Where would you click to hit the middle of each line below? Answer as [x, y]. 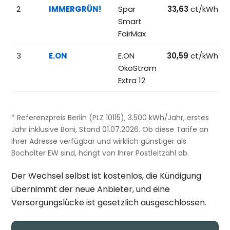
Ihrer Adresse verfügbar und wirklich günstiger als [99, 141]
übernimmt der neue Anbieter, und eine [91, 189]
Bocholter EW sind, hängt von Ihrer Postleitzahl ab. [100, 153]
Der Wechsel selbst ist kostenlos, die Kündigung [107, 176]
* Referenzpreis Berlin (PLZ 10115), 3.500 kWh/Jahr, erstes [110, 117]
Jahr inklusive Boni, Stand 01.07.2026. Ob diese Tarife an [110, 129]
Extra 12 [132, 80]
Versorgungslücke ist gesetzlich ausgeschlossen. [109, 202]
